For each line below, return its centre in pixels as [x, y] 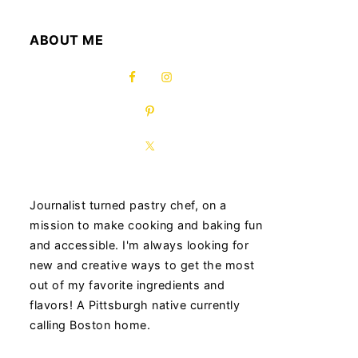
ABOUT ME [66, 40]
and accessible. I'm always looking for [139, 245]
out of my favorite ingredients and [127, 284]
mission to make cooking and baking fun [146, 225]
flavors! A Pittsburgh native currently [135, 304]
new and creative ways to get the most [142, 265]
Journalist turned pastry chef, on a [128, 205]
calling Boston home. [90, 324]
